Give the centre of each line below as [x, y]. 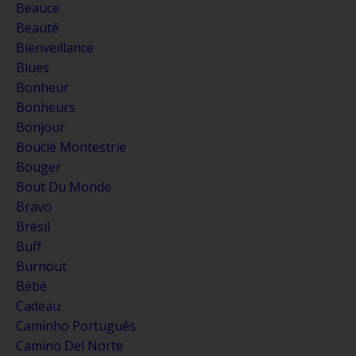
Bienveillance [55, 47]
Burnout [41, 266]
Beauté [37, 27]
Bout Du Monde [64, 186]
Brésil [33, 226]
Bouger [39, 166]
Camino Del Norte [70, 345]
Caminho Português [76, 325]
